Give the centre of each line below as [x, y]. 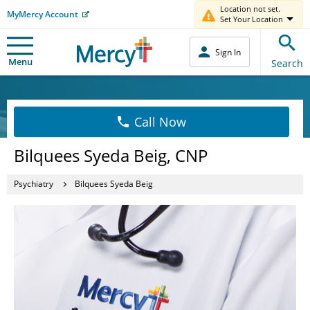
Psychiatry [34, 184]
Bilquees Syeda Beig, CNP [111, 155]
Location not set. [250, 9]
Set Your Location [252, 19]
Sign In [228, 52]
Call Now [160, 121]
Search [287, 63]
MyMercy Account [43, 14]
